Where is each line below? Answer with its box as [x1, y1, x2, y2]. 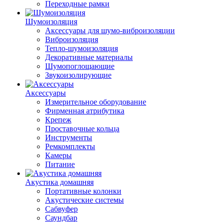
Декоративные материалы [45, 53, 133, 61]
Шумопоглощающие [45, 62, 114, 70]
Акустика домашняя [25, 178, 94, 186]
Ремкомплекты [45, 142, 95, 151]
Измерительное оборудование [45, 98, 146, 106]
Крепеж [45, 115, 71, 124]
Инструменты [45, 133, 92, 142]
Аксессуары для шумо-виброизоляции [45, 26, 175, 35]
